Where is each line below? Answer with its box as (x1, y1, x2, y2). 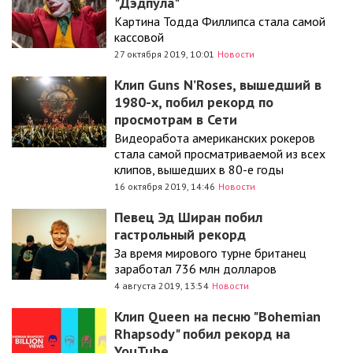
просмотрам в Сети (114, 110, 237, 128)
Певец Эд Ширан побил (114, 208, 262, 226)
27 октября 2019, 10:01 (114, 48, 214, 60)
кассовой (114, 29, 164, 45)
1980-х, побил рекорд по (114, 93, 273, 111)
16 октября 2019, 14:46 (114, 180, 215, 192)
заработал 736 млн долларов (114, 261, 277, 277)
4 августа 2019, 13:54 (114, 280, 209, 292)
